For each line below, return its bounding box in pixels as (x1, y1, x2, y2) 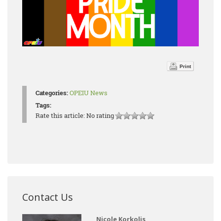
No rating (86, 111, 114, 120)
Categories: (36, 88, 68, 97)
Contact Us (22, 190, 73, 204)
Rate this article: (36, 111, 86, 120)
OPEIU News (70, 88, 108, 97)
